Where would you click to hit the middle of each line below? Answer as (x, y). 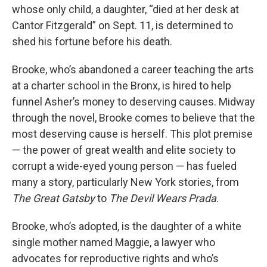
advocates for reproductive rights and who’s (115, 258)
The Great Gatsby (53, 198)
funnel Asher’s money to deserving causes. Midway (133, 102)
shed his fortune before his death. (92, 41)
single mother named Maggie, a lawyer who (114, 242)
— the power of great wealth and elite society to (124, 150)
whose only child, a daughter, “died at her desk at (125, 9)
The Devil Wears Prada (163, 198)
